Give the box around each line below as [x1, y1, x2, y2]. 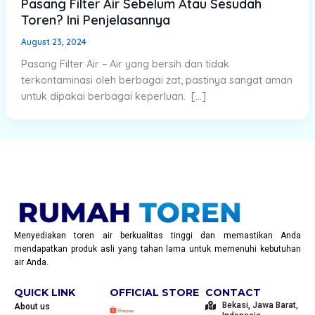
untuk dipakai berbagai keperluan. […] [20, 89, 206, 103]
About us [14, 302, 50, 311]
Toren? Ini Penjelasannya [20, 11, 170, 28]
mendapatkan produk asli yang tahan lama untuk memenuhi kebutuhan [14, 244, 301, 254]
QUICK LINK [14, 286, 75, 299]
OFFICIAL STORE [110, 286, 199, 299]
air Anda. [14, 257, 49, 267]
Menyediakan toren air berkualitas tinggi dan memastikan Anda [14, 231, 301, 240]
